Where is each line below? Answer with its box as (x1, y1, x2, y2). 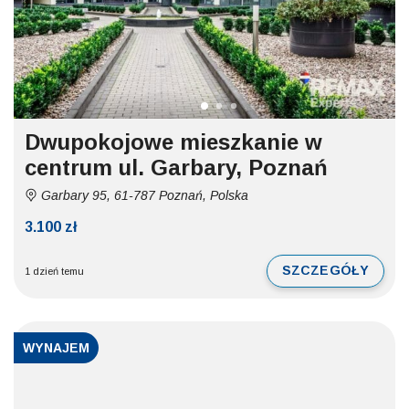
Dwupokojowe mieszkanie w (25, 129, 322, 154)
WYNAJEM (23, 340, 89, 355)
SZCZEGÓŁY (282, 262, 369, 278)
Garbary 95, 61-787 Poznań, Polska (37, 187, 248, 203)
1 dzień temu (25, 265, 84, 277)
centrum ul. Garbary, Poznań (25, 154, 328, 180)
